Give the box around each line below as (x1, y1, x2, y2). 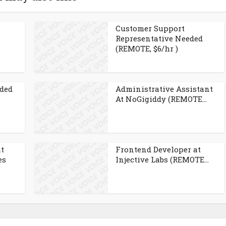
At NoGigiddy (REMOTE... (116, 94, 207, 104)
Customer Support (116, 23, 185, 33)
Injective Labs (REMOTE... (116, 154, 209, 164)
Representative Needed (116, 33, 203, 43)
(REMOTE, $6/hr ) (116, 43, 178, 53)
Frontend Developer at (116, 144, 201, 154)
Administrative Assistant (116, 84, 213, 94)
